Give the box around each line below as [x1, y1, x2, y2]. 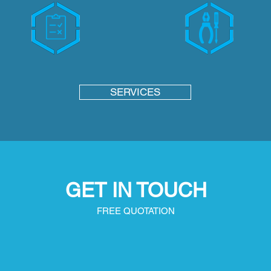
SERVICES [110, 86, 160, 98]
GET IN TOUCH [65, 178, 207, 201]
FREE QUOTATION [97, 206, 175, 216]
